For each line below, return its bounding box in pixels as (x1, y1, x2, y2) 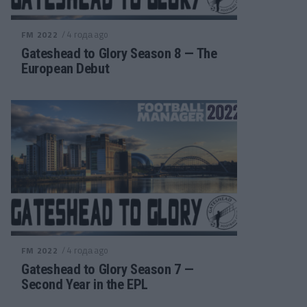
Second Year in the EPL (21, 276, 148, 293)
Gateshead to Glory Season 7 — (21, 261, 194, 278)
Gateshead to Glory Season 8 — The (21, 45, 217, 62)
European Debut (21, 60, 110, 77)
